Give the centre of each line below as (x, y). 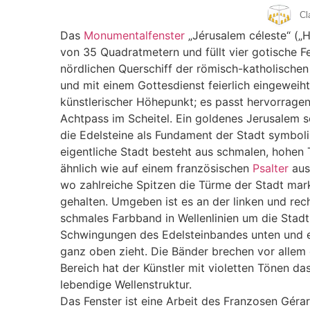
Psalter (271, 168)
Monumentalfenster (134, 35)
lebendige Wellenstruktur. (126, 284)
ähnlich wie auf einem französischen (156, 168)
